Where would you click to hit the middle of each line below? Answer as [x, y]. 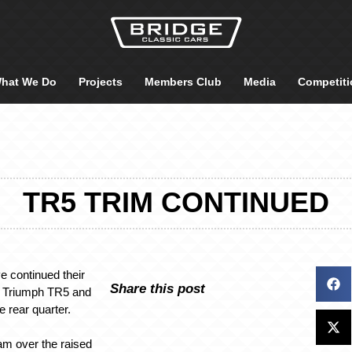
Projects [101, 82]
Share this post [157, 288]
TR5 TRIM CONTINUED [176, 202]
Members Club [183, 82]
